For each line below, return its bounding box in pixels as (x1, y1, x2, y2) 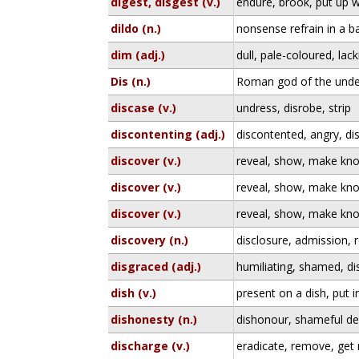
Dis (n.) (111, 74, 151, 89)
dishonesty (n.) (111, 312, 198, 327)
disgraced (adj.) (111, 259, 202, 274)
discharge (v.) (111, 338, 191, 353)
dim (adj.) (111, 47, 166, 63)
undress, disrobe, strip (236, 100, 352, 115)
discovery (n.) (111, 232, 189, 248)
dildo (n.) (111, 21, 162, 36)
